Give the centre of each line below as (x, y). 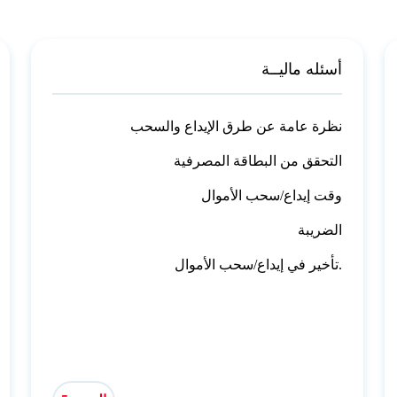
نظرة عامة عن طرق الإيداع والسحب (237, 126)
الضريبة (320, 230)
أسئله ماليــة (302, 69)
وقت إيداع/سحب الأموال (272, 195)
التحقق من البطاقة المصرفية (258, 160)
